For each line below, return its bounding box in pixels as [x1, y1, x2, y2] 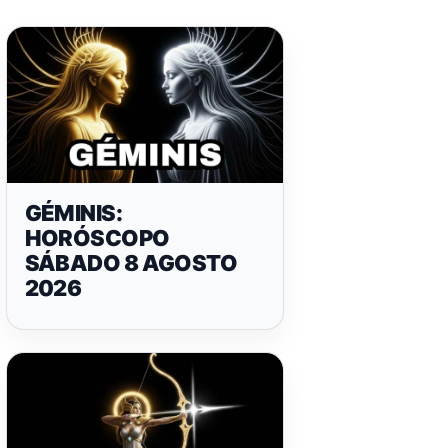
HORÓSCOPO [24, 224, 170, 251]
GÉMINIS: [24, 199, 123, 226]
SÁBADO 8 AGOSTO [24, 249, 238, 276]
